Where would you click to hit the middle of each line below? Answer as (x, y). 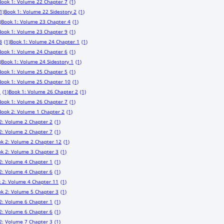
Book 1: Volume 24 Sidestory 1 (37, 61)
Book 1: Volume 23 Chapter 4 (36, 21)
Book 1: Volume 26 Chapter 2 (43, 91)
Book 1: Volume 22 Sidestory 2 (40, 11)
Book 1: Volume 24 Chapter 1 (45, 41)
